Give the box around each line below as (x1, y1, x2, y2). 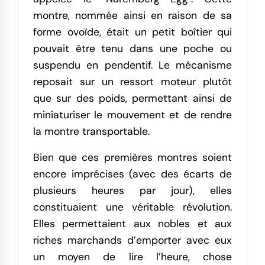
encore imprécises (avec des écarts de (33, 167, 232, 181)
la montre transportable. (33, 125, 150, 138)
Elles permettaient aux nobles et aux (33, 217, 232, 231)
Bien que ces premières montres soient (33, 151, 232, 164)
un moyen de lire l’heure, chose (33, 250, 232, 264)
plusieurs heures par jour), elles (33, 184, 232, 198)
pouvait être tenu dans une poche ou (33, 42, 232, 56)
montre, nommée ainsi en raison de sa (33, 9, 232, 22)
